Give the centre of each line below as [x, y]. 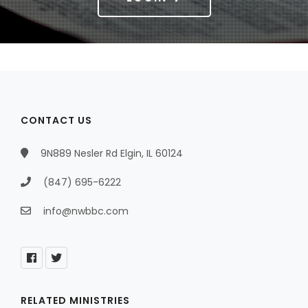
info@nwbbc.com [86, 211]
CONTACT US [56, 121]
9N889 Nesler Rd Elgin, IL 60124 [110, 154]
